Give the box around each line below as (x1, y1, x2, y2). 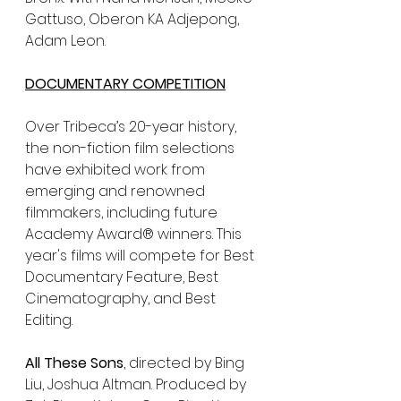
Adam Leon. (25, 30, 109, 51)
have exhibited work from (25, 158, 209, 180)
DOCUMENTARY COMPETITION (25, 73, 226, 94)
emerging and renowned (25, 180, 209, 201)
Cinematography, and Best (25, 287, 219, 309)
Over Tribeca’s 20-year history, (25, 115, 240, 137)
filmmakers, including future (25, 201, 221, 223)
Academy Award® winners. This (25, 223, 245, 244)
